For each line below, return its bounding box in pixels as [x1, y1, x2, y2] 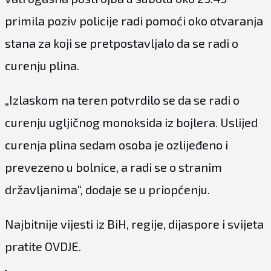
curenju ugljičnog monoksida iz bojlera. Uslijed [4, 115, 258, 130]
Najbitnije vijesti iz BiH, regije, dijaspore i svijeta [4, 217, 264, 232]
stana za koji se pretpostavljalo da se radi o [4, 36, 238, 51]
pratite [4, 239, 45, 254]
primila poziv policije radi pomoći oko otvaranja [4, 13, 263, 28]
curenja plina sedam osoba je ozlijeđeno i [4, 137, 228, 152]
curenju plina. [4, 58, 79, 73]
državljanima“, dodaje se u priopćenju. [4, 182, 210, 197]
